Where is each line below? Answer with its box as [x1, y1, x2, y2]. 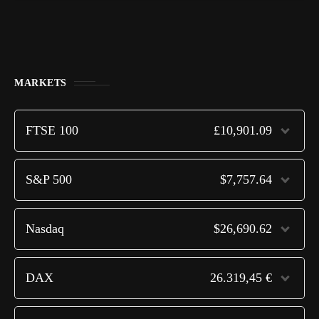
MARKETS [14, 78, 67, 88]
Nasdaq [26, 221, 64, 236]
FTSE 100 [26, 123, 78, 137]
